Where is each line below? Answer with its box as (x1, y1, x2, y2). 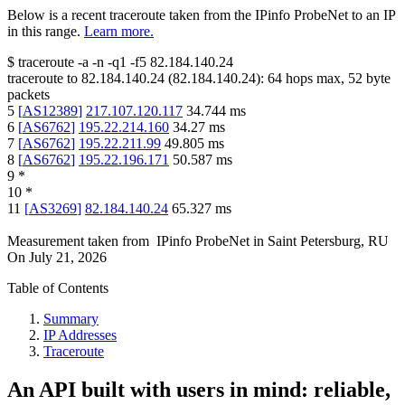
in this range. (7, 24, 80, 40)
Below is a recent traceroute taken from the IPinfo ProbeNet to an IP (7, 7, 395, 24)
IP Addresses (43, 327, 117, 344)
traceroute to (7, 71, 78, 87)
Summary (43, 311, 99, 327)
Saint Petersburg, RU (268, 233, 389, 250)
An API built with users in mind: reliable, (7, 378, 391, 402)
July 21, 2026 (29, 250, 107, 266)
